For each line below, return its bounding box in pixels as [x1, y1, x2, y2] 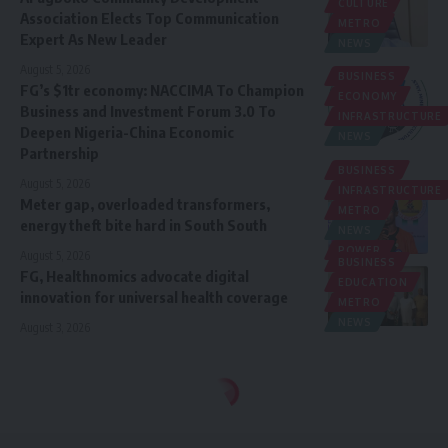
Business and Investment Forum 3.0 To [20, 101, 276, 120]
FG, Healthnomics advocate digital [20, 266, 249, 285]
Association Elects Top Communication [20, 8, 279, 27]
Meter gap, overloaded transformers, [20, 194, 270, 213]
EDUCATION [338, 275, 408, 288]
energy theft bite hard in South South [20, 215, 267, 234]
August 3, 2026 [20, 319, 90, 335]
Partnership [20, 143, 99, 162]
